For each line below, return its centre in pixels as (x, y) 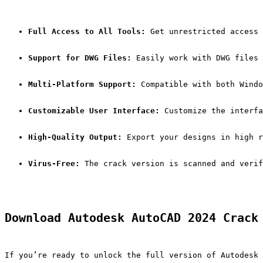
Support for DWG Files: (80, 58)
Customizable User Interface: (94, 110)
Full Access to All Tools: (87, 31)
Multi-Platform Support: (82, 84)
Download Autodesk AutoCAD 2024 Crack (131, 218)
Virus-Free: (54, 163)
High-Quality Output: (75, 137)
